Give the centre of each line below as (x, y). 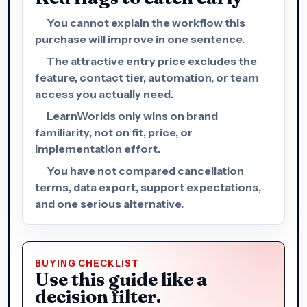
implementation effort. (98, 148)
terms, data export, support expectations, (148, 187)
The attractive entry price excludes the (152, 61)
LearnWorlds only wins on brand (132, 115)
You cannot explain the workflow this (146, 22)
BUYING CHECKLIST (87, 263)
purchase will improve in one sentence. (140, 39)
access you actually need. (104, 94)
